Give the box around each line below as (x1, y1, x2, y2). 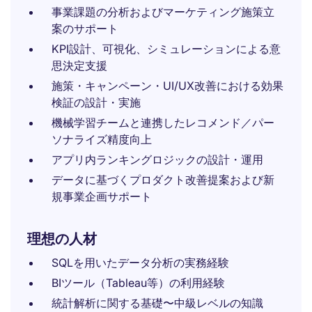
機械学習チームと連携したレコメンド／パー (52, 116, 274, 130)
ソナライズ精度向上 (52, 132, 152, 146)
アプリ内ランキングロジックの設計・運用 (52, 153, 263, 166)
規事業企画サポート (52, 189, 152, 203)
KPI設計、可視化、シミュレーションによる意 (52, 42, 281, 56)
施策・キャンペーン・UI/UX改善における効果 (52, 79, 283, 93)
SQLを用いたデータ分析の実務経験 (52, 256, 229, 270)
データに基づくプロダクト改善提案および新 (52, 173, 274, 187)
